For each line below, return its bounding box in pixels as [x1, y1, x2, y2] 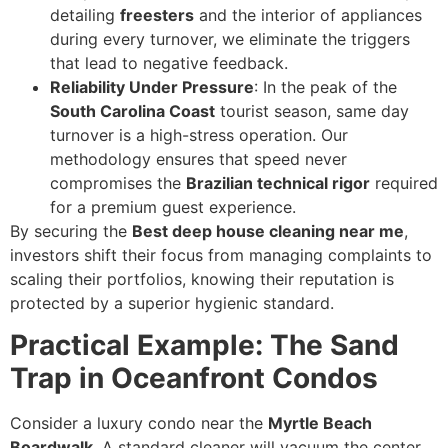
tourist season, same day [215, 100, 409, 121]
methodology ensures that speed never [50, 148, 347, 169]
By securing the [10, 220, 132, 241]
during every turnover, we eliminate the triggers [50, 28, 410, 49]
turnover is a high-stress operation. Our [50, 124, 348, 145]
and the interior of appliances [194, 4, 422, 25]
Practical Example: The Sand [10, 328, 399, 363]
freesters [120, 4, 194, 25]
